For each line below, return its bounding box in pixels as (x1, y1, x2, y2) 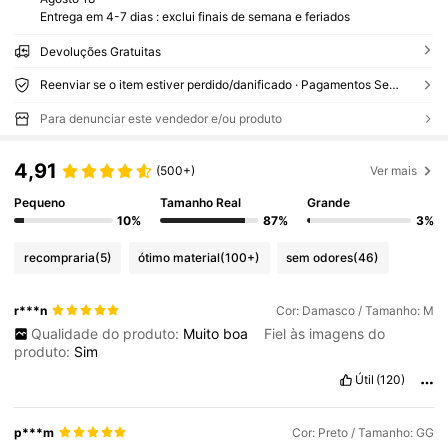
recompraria (23, 250, 95, 266)
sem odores (286, 250, 354, 266)
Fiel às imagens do (263, 324, 385, 342)
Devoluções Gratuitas (39, 44, 161, 60)
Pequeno (14, 195, 66, 211)
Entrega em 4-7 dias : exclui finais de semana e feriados (39, 9, 350, 25)
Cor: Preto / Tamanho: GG (291, 424, 434, 440)
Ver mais (370, 162, 418, 178)
